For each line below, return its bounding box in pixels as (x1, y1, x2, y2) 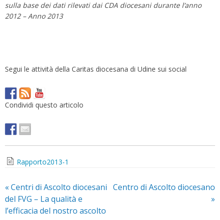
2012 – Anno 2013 (5, 11, 63, 21)
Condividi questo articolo (5, 100, 83, 110)
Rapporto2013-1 (17, 157, 69, 166)
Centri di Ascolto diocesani (9, 182, 107, 193)
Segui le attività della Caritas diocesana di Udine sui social (5, 64, 187, 74)
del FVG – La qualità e (5, 193, 82, 205)
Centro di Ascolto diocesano (113, 182, 215, 193)
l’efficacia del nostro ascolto (5, 205, 106, 217)
